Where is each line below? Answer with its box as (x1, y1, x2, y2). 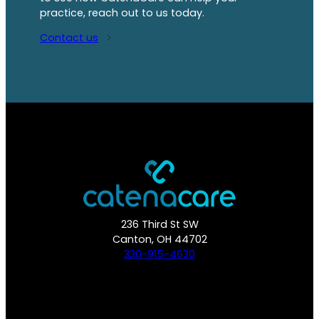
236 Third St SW (120, 216, 199, 231)
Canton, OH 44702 (112, 231, 207, 246)
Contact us (40, 31, 98, 46)
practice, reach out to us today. (40, 5, 204, 20)
